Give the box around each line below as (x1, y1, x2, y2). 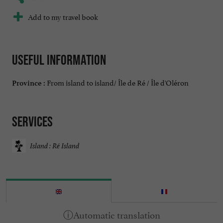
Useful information (12, 52, 106, 68)
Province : (12, 78, 45, 88)
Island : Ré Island (30, 141, 79, 151)
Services (12, 113, 53, 129)
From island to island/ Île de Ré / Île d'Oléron (45, 76, 189, 88)
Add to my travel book (28, 10, 98, 22)
